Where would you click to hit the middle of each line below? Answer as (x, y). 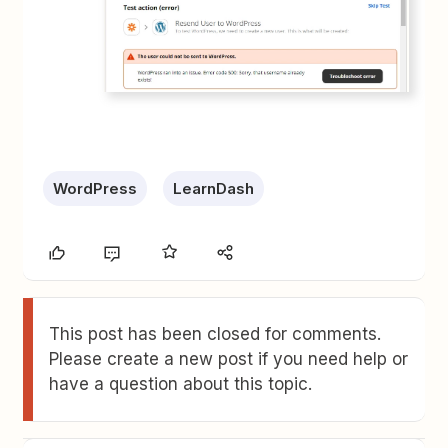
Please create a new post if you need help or (229, 358)
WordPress (95, 188)
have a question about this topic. (181, 383)
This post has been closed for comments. (215, 333)
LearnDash (214, 188)
